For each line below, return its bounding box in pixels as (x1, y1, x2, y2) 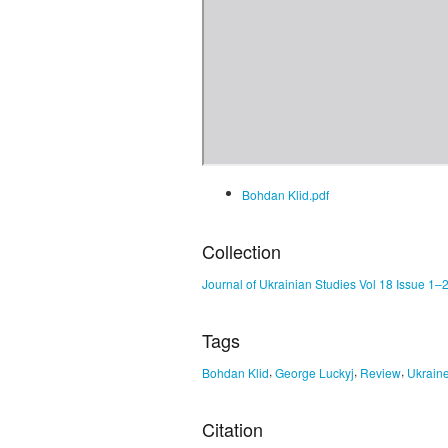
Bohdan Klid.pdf (242, 185, 329, 203)
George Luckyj (275, 364, 354, 382)
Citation (202, 416, 263, 443)
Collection (202, 237, 281, 264)
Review (360, 364, 401, 382)
